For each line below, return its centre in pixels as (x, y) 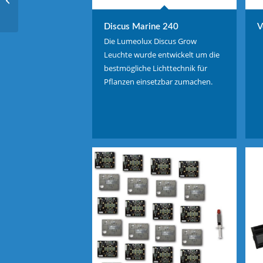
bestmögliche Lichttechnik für (156, 68)
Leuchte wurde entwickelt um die (162, 54)
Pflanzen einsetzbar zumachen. (158, 81)
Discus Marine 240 (141, 26)
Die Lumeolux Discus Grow (150, 41)
